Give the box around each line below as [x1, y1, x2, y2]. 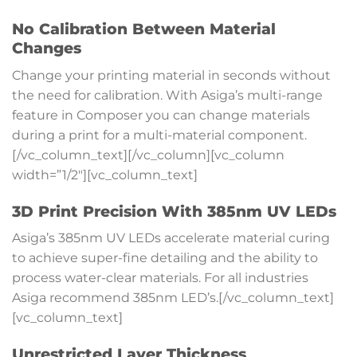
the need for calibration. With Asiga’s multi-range [12, 87, 323, 103]
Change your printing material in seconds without [12, 67, 331, 83]
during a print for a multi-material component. [12, 127, 307, 143]
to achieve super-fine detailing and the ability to [12, 250, 318, 266]
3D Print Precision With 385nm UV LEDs [12, 201, 336, 221]
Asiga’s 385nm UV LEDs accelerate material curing [12, 230, 330, 246]
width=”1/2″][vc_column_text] [12, 167, 198, 182]
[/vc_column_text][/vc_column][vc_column [12, 147, 284, 163]
